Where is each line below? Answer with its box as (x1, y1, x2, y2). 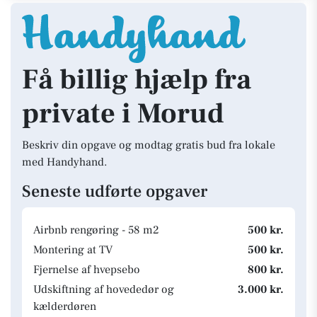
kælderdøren (33, 299, 96, 313)
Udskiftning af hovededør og (33, 282, 174, 296)
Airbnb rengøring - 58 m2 (33, 223, 159, 237)
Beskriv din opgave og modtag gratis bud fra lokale (22, 138, 275, 152)
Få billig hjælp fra (22, 62, 251, 98)
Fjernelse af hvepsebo (33, 263, 140, 277)
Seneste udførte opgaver (22, 180, 207, 202)
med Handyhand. (22, 155, 107, 169)
